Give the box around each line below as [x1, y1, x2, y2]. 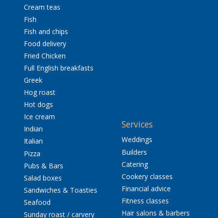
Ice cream [23, 112, 55, 122]
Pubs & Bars [23, 161, 63, 170]
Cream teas [23, 2, 60, 12]
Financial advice [121, 183, 171, 193]
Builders [121, 147, 147, 157]
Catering [121, 159, 148, 169]
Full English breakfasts [23, 63, 93, 73]
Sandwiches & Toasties [23, 185, 97, 195]
